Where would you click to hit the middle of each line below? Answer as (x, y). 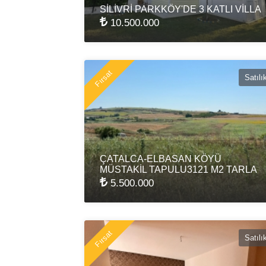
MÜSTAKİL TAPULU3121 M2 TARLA (178, 169)
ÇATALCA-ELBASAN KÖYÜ (161, 159)
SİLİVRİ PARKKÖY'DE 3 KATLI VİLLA (180, 9)
